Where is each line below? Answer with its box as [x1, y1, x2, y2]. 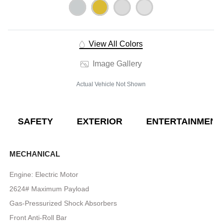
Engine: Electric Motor [9, 170, 79, 178]
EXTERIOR [76, 116, 122, 126]
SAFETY [17, 116, 53, 126]
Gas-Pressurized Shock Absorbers [9, 199, 117, 207]
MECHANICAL [9, 149, 60, 158]
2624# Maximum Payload [9, 184, 90, 193]
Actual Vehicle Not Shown [76, 80, 146, 88]
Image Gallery [90, 59, 142, 68]
